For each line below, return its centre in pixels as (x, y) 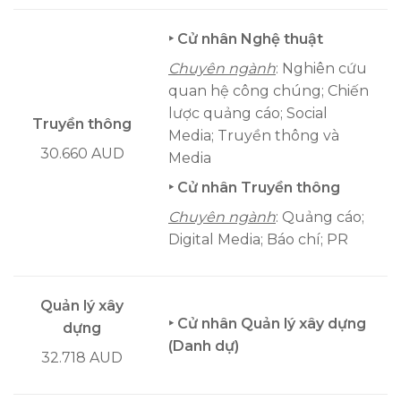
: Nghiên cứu (321, 69)
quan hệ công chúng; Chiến (269, 91)
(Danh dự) (204, 346)
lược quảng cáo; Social (248, 114)
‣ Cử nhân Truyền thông (254, 188)
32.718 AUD (82, 358)
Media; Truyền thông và (254, 136)
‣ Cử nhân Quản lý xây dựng (267, 324)
